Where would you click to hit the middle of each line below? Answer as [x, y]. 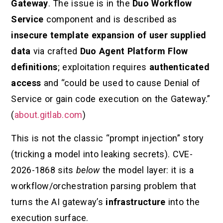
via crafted [55, 51]
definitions [34, 67]
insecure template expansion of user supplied [109, 35]
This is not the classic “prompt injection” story [108, 138]
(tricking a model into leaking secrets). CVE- [102, 154]
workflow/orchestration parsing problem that [104, 186]
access [26, 83]
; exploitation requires [103, 67]
